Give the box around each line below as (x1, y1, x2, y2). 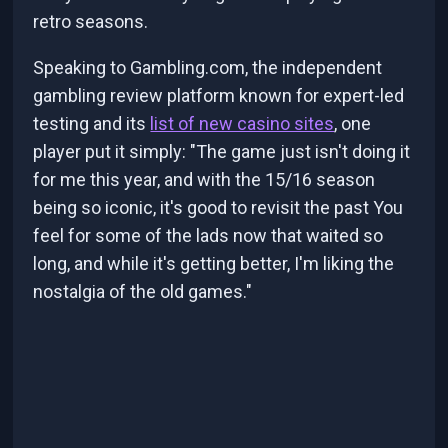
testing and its (33, 113, 151, 135)
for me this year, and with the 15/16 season (33, 169, 376, 191)
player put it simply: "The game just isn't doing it (33, 141, 411, 163)
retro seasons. (33, 11, 149, 33)
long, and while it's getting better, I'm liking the (33, 253, 395, 275)
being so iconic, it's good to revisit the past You (33, 197, 404, 219)
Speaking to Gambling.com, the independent (33, 57, 383, 79)
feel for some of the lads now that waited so (33, 225, 384, 247)
